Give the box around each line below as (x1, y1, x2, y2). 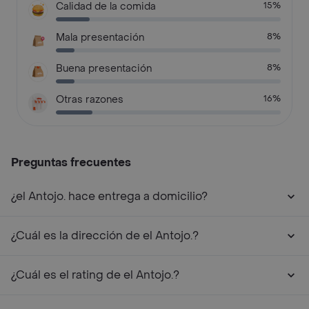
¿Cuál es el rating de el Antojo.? (11, 268, 179, 282)
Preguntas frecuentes (11, 155, 131, 170)
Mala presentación (56, 31, 145, 44)
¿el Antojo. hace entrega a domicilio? (11, 189, 208, 203)
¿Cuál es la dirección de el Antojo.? (11, 228, 199, 243)
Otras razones (56, 93, 124, 106)
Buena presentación (56, 62, 152, 75)
